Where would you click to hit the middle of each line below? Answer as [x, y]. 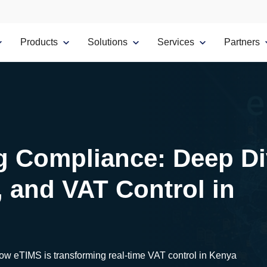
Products [39, 42]
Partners [242, 42]
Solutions [108, 42]
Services [176, 42]
